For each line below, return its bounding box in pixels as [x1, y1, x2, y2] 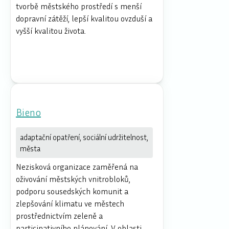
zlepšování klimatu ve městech [16, 198, 124, 209]
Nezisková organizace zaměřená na [16, 161, 138, 172]
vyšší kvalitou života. [16, 25, 86, 36]
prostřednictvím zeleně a [16, 210, 103, 221]
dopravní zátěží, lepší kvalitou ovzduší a [16, 13, 152, 24]
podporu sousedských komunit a [16, 186, 128, 196]
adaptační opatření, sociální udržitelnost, [20, 132, 148, 142]
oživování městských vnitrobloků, [16, 173, 130, 184]
